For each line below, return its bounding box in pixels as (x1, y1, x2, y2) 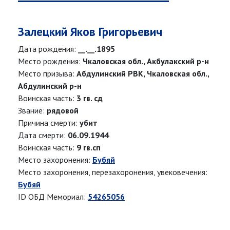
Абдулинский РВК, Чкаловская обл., (76, 68, 209, 79)
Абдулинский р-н (18, 81, 82, 91)
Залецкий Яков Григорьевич (18, 24, 162, 40)
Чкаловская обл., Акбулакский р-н (83, 56, 209, 67)
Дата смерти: (18, 130, 68, 141)
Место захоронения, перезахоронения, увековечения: (18, 167, 207, 178)
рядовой (47, 105, 79, 116)
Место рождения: (18, 56, 83, 67)
